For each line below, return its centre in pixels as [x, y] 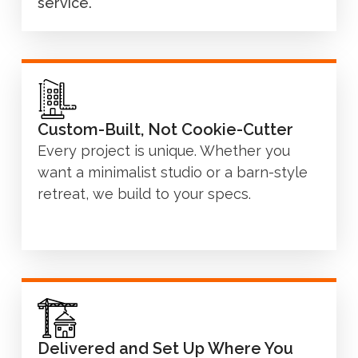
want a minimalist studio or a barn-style [173, 172]
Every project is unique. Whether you [164, 150]
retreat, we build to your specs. [144, 193]
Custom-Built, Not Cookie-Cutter [165, 129]
